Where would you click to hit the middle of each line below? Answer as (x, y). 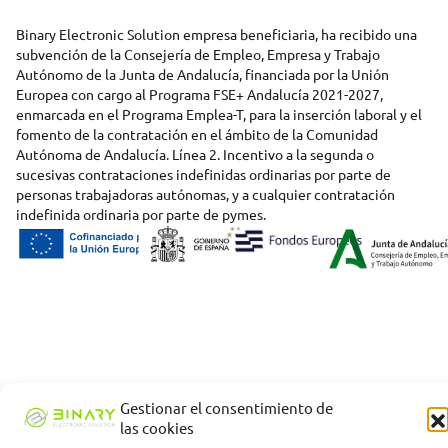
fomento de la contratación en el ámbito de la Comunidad (197, 134)
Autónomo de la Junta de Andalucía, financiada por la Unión (202, 74)
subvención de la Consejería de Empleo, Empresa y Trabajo (198, 54)
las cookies (157, 427)
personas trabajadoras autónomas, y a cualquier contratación (205, 194)
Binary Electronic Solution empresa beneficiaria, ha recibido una (216, 34)
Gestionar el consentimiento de (226, 407)
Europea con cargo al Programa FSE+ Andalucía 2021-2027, (199, 94)
